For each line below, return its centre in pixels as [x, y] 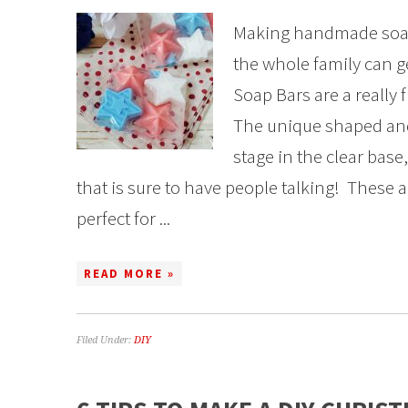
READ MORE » [129, 274]
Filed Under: [105, 340]
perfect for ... [123, 218]
